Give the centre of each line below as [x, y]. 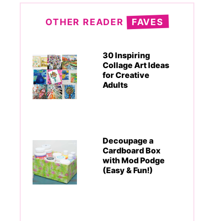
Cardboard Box [131, 150]
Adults [115, 85]
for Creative [126, 75]
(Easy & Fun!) [128, 170]
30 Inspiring [126, 55]
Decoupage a [128, 140]
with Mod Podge [134, 160]
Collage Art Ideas [136, 65]
